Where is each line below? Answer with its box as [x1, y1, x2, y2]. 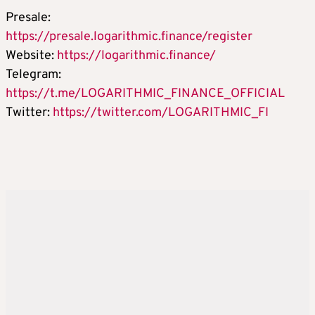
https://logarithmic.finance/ [57, 47, 216, 64]
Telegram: [6, 66, 61, 83]
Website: [6, 47, 57, 64]
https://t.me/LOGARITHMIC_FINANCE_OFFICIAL [6, 85, 285, 102]
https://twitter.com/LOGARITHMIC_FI [53, 104, 269, 121]
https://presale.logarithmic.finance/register [6, 28, 252, 45]
